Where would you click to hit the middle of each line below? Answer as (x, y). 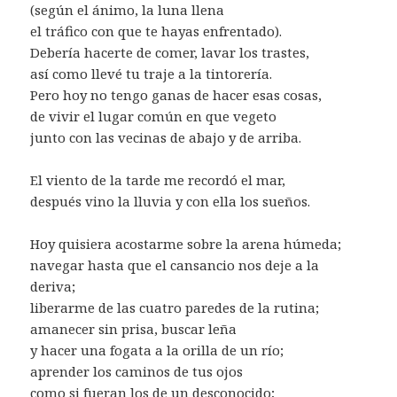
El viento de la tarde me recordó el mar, (158, 179)
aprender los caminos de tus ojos (137, 371)
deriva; (53, 286)
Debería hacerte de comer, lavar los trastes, (170, 52)
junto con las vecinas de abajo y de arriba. (166, 137)
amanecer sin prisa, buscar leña (134, 328)
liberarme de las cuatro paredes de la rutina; (175, 307)
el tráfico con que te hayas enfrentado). (156, 31)
